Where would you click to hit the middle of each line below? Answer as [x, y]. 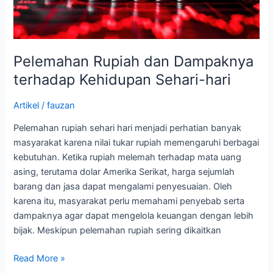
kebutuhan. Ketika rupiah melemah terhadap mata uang [128, 158]
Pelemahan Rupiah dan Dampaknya [134, 61]
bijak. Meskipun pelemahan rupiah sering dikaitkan [118, 231]
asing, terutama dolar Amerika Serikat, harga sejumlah [124, 172]
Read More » [40, 259]
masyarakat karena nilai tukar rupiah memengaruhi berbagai [136, 143]
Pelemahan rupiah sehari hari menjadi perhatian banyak [128, 128]
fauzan [61, 105]
